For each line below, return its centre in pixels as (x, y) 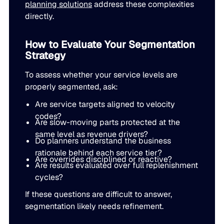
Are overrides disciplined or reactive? (103, 159)
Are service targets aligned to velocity (105, 104)
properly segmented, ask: (72, 86)
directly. (40, 16)
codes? (48, 116)
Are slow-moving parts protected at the (107, 122)
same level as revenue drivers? (91, 134)
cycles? (49, 177)
